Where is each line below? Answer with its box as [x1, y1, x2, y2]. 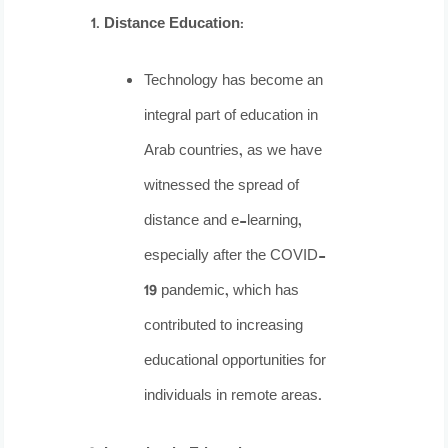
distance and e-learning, [144, 209, 303, 235]
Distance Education [104, 11, 241, 37]
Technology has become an [144, 69, 324, 95]
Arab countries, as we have [144, 139, 323, 165]
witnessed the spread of [144, 174, 300, 200]
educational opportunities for [144, 349, 327, 375]
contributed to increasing [144, 314, 304, 340]
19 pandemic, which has [144, 279, 300, 305]
